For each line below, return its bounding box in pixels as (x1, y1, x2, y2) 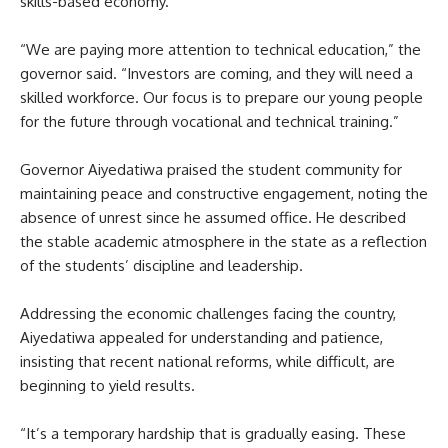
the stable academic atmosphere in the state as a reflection (20, 231, 427, 251)
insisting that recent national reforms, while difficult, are (20, 351, 395, 371)
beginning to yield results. (20, 375, 195, 395)
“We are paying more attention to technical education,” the (20, 39, 421, 59)
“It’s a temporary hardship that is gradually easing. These (20, 423, 406, 443)
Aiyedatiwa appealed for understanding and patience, (20, 327, 383, 347)
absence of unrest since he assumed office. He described (20, 207, 406, 227)
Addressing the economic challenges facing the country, (20, 303, 396, 323)
